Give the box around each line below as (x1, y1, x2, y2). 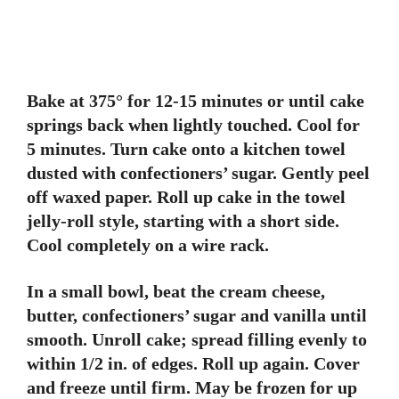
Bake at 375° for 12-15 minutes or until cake (27, 91, 364, 110)
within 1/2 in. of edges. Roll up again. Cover (27, 354, 360, 373)
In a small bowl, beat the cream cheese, (27, 281, 325, 301)
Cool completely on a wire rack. (27, 235, 269, 255)
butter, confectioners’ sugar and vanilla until (27, 305, 367, 325)
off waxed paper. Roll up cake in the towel (27, 187, 346, 207)
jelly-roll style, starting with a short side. (27, 211, 339, 231)
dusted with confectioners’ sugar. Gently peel (27, 163, 370, 183)
